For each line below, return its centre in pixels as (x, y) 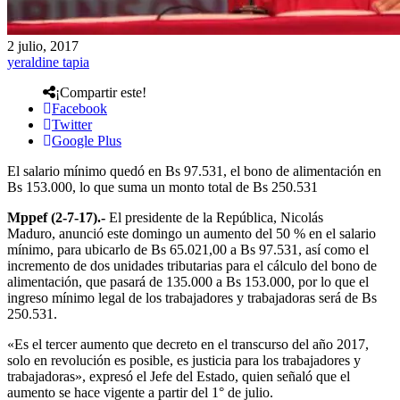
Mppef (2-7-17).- (56, 217)
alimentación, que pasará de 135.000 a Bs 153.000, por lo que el (188, 281)
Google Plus (87, 140)
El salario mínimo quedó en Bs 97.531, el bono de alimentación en (194, 171)
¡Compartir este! (101, 92)
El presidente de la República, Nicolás (214, 217)
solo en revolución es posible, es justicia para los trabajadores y (184, 360)
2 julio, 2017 (43, 46)
